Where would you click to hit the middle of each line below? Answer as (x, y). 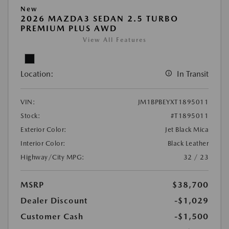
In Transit (193, 74)
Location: (37, 74)
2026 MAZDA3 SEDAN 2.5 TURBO (99, 18)
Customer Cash (52, 216)
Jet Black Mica (187, 129)
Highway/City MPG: (53, 157)
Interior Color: (43, 143)
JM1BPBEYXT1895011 (173, 102)
